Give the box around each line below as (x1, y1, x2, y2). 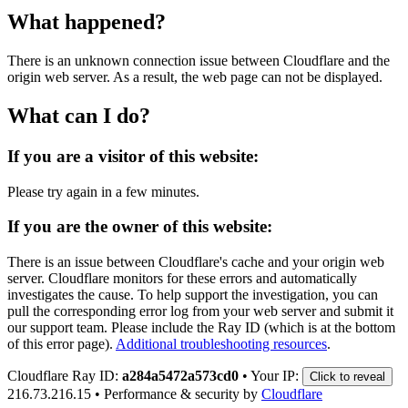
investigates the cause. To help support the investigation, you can (7, 286, 378, 302)
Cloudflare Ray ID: (7, 367, 122, 383)
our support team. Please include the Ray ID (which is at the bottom (7, 319, 395, 335)
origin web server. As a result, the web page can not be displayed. (7, 69, 382, 85)
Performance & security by (104, 385, 258, 402)
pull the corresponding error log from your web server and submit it (7, 302, 393, 319)
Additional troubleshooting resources (116, 335, 327, 352)
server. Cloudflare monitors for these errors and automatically (7, 270, 357, 286)
